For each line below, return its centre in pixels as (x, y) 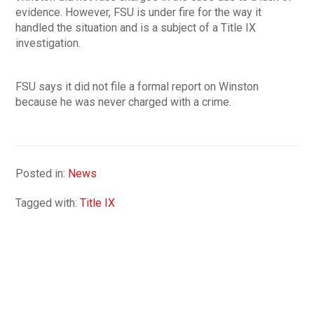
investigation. (48, 43)
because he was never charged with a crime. (124, 102)
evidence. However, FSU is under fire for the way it (139, 12)
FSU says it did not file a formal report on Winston (137, 86)
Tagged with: (48, 203)
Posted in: (42, 173)
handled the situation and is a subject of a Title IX (136, 27)
